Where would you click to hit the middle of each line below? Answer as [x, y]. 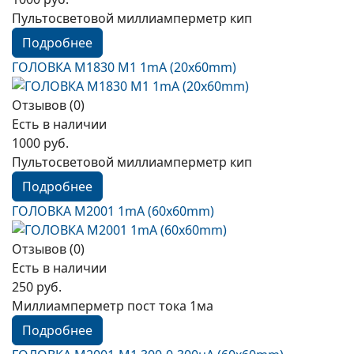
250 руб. [37, 287]
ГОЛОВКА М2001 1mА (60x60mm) [113, 211]
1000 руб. [40, 143]
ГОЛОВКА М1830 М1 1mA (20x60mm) [124, 67]
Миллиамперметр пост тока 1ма [113, 306]
